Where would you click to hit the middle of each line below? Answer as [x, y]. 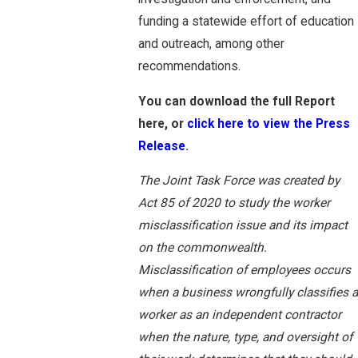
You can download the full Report [236, 101]
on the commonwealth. [202, 248]
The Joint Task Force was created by [239, 181]
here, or [162, 123]
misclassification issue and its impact [243, 226]
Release [161, 146]
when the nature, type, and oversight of [245, 338]
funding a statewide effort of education [246, 21]
